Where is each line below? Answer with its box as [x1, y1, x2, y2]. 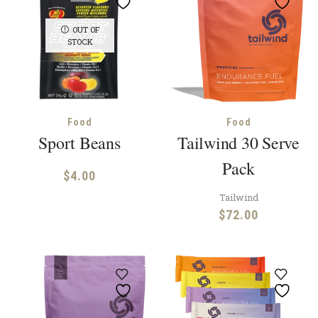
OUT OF [72, 23, 99, 35]
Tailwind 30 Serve [177, 131, 300, 155]
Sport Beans [38, 131, 121, 155]
